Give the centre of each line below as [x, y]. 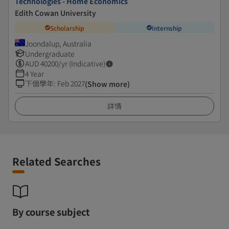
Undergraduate [50, 54]
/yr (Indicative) [82, 63]
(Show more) [107, 84]
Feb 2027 [71, 83]
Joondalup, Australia [58, 43]
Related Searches [56, 161]
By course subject [51, 212]
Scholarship [67, 28]
